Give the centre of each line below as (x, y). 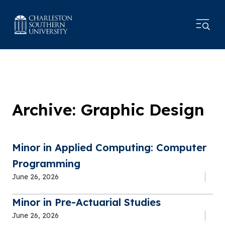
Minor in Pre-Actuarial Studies (86, 202)
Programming (46, 163)
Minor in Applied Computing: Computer (109, 147)
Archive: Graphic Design (108, 109)
